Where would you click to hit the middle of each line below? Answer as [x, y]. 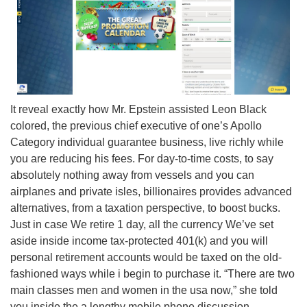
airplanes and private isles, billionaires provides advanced [151, 192]
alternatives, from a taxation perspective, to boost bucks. [145, 208]
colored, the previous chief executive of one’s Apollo [136, 126]
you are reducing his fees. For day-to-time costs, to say [142, 159]
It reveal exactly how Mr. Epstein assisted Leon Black [138, 110]
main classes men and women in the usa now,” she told [144, 291]
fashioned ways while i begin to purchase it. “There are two [152, 274]
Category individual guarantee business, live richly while [147, 143]
